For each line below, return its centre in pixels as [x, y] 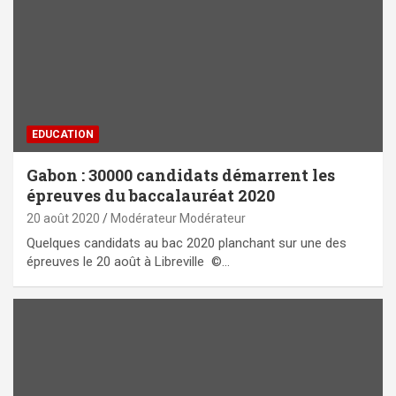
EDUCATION [63, 134]
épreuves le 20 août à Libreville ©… [128, 261]
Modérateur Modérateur [178, 218]
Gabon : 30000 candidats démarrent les [181, 175]
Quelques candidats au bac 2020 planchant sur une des [187, 243]
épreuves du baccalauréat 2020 [151, 195]
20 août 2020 [63, 218]
